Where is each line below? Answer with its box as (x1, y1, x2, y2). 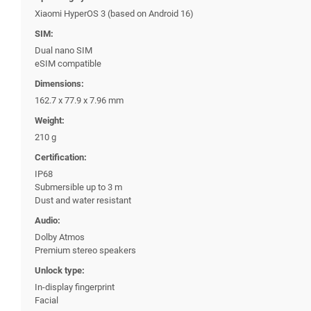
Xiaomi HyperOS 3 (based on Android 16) (35, 8, 194, 19)
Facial (35, 294, 58, 305)
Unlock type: (35, 264, 85, 276)
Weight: (35, 115, 65, 126)
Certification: (35, 151, 87, 162)
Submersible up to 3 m (35, 181, 122, 192)
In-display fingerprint (35, 281, 115, 292)
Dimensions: (35, 78, 84, 89)
